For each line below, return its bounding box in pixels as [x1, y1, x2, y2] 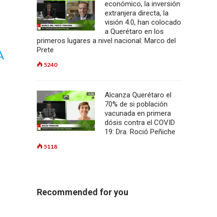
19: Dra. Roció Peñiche [105, 127, 175, 136]
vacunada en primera [105, 109, 171, 118]
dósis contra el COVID [105, 118, 175, 127]
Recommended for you [37, 187, 128, 197]
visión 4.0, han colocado [105, 18, 181, 27]
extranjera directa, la [105, 9, 169, 17]
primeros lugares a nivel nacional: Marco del [37, 36, 176, 45]
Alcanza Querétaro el [105, 91, 171, 99]
